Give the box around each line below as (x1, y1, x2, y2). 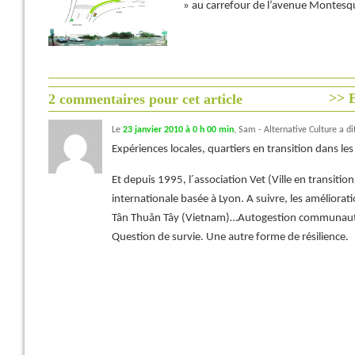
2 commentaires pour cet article (48, 91, 242, 107)
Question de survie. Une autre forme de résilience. (112, 231, 349, 243)
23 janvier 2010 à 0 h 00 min (123, 125, 234, 135)
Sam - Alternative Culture (239, 125, 337, 135)
